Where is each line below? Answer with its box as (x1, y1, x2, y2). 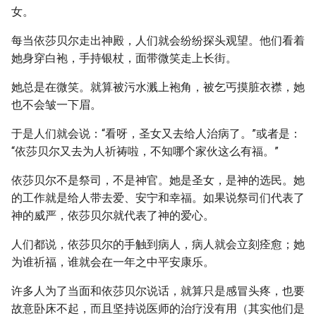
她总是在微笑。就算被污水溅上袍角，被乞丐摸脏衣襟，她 (11, 80, 305, 94)
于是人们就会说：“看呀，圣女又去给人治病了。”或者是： (11, 127, 301, 140)
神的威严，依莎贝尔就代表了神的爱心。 (11, 209, 214, 222)
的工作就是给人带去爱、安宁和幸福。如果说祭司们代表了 (11, 191, 305, 205)
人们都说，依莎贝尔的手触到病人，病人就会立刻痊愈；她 (11, 238, 305, 251)
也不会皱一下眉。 (11, 98, 102, 111)
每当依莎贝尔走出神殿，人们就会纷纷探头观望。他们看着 (11, 34, 305, 47)
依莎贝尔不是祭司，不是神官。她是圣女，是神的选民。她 (11, 174, 305, 187)
